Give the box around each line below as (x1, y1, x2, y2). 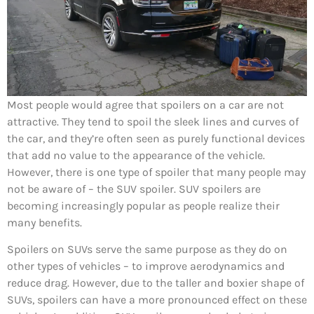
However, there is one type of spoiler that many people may (7, 165, 306, 179)
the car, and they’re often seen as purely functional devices (7, 131, 305, 145)
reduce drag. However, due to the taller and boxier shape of (7, 276, 304, 290)
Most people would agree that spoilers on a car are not (7, 97, 284, 111)
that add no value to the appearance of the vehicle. (7, 148, 265, 162)
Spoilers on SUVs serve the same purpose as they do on (7, 243, 287, 257)
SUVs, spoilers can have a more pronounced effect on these (7, 293, 307, 307)
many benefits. (7, 215, 82, 229)
